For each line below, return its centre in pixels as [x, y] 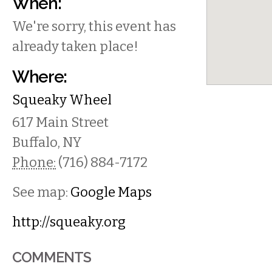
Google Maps [111, 192]
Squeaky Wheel [62, 100]
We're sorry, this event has [94, 26]
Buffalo [35, 142]
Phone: [34, 162]
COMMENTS [52, 257]
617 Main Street [60, 122]
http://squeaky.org [69, 222]
